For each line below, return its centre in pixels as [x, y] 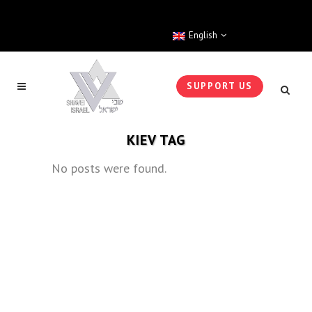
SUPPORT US [220, 86]
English [203, 36]
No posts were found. [109, 168]
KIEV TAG [156, 140]
